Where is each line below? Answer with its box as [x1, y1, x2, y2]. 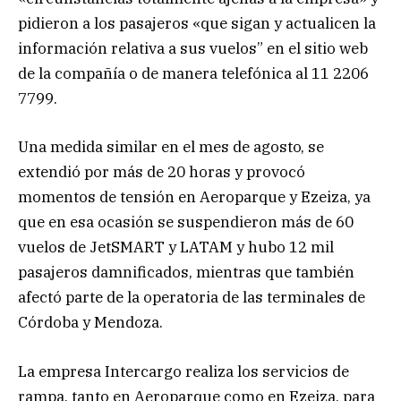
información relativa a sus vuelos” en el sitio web [18, 38, 368, 59]
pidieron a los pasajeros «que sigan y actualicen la [18, 13, 376, 34]
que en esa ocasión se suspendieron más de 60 [18, 212, 354, 233]
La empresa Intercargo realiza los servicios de [18, 361, 349, 381]
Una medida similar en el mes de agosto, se [18, 137, 324, 158]
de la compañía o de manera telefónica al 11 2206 [18, 64, 369, 84]
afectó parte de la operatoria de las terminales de [18, 287, 365, 308]
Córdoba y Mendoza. [18, 312, 163, 333]
